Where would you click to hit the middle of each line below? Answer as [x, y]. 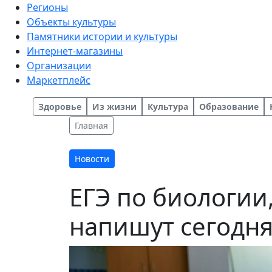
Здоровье [60, 107]
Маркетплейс [59, 80]
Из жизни [114, 107]
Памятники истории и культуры [102, 36]
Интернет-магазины [75, 51]
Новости [92, 159]
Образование [229, 107]
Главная [91, 125]
